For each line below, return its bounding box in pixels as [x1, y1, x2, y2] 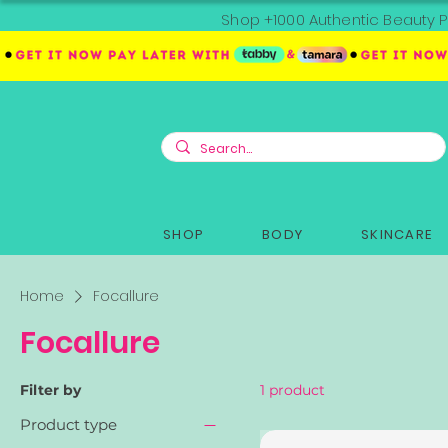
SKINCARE [360, 224, 433, 244]
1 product [260, 380, 325, 399]
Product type [20, 414, 117, 434]
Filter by [20, 380, 81, 399]
